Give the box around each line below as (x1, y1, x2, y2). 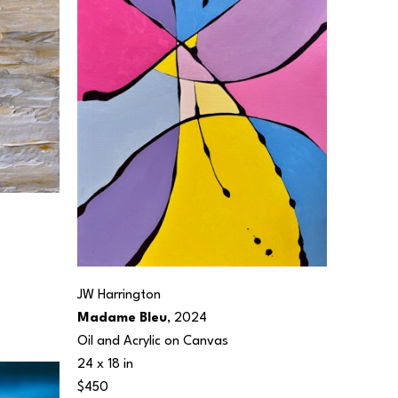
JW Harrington (77, 288, 161, 302)
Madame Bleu (77, 311, 167, 325)
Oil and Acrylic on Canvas (77, 334, 228, 348)
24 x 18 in (77, 357, 133, 371)
